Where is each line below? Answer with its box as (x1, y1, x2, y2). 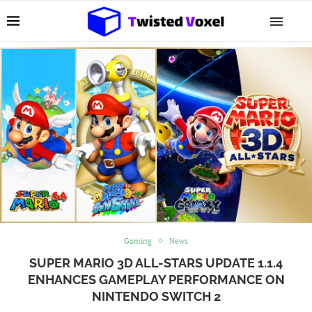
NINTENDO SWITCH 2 (91, 288, 221, 304)
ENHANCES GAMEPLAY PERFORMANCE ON (27, 272, 285, 287)
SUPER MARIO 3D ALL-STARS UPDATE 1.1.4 (29, 255, 283, 270)
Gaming (124, 235, 152, 246)
